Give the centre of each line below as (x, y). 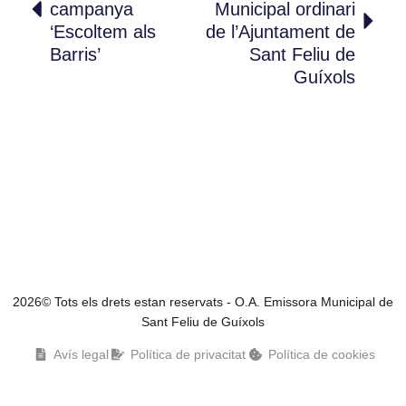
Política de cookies (321, 354)
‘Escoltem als (103, 31)
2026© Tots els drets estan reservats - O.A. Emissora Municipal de (203, 301)
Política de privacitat (188, 354)
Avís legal (81, 354)
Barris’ (75, 54)
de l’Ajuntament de (280, 31)
